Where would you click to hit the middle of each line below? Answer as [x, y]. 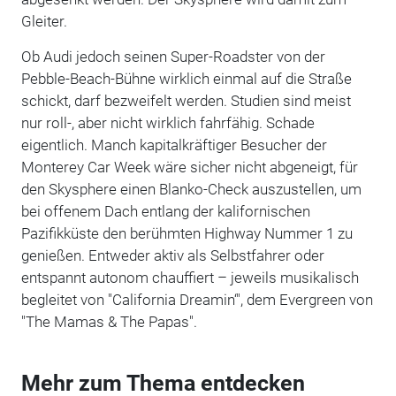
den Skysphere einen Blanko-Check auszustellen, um [191, 189]
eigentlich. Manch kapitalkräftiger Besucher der [174, 145]
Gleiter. [44, 21]
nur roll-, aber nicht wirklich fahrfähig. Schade [168, 122]
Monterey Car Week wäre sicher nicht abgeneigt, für [189, 167]
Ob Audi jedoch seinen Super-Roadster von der [173, 56]
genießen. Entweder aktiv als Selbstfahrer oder [172, 255]
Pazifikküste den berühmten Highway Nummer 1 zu [187, 233]
